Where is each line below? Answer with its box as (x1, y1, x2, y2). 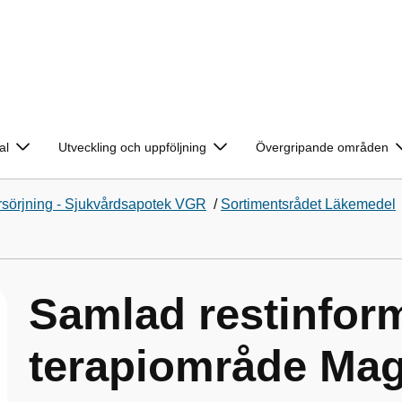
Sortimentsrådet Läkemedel (221, 197, 396, 212)
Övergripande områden (256, 140, 389, 154)
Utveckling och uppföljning (58, 140, 206, 154)
